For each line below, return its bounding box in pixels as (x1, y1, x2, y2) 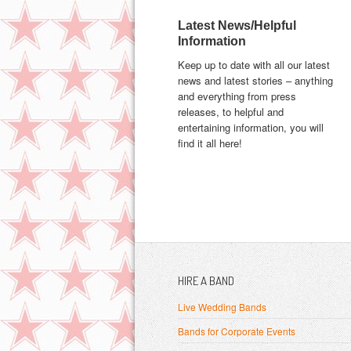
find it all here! (178, 136, 242, 151)
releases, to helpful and (178, 104, 284, 120)
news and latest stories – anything (178, 73, 333, 89)
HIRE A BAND (178, 273, 234, 289)
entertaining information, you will (178, 120, 324, 136)
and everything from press (178, 89, 296, 104)
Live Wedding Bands (178, 300, 266, 314)
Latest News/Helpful (178, 19, 296, 33)
